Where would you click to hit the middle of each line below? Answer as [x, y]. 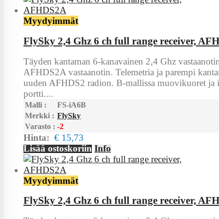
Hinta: [39, 137]
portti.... [38, 93]
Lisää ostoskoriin [58, 148]
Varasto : [40, 126]
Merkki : [40, 115]
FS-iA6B [72, 105]
